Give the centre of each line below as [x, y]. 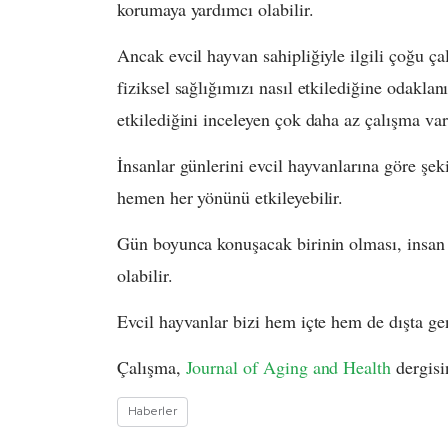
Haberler [152, 411]
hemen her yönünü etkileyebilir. [230, 197]
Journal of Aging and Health [288, 367]
